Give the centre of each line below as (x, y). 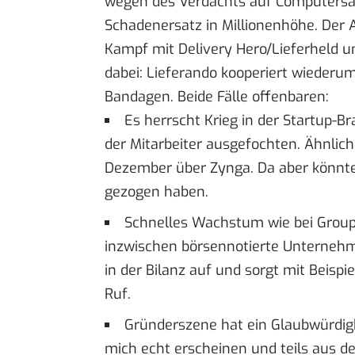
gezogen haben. (157, 191)
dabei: (126, 73)
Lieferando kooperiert (217, 73)
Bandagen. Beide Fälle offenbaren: (217, 96)
